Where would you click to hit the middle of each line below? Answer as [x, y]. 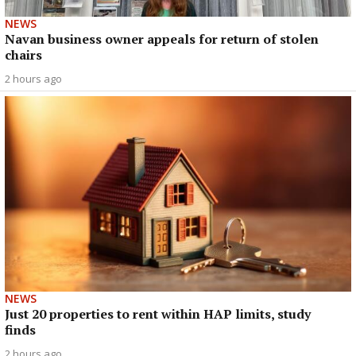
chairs [23, 55]
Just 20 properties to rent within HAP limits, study [158, 313]
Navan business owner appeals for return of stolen [162, 39]
